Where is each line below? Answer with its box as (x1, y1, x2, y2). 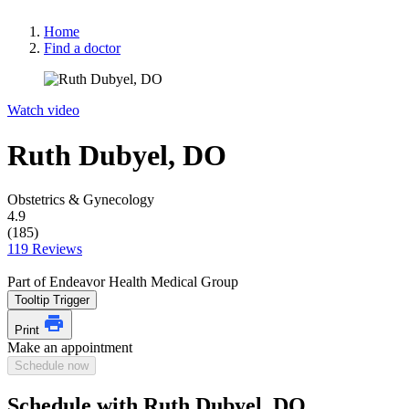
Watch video (7, 102, 79, 119)
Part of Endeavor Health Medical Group (7, 274, 238, 289)
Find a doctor (44, 40, 121, 57)
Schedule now (15, 359, 89, 372)
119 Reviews (7, 241, 82, 257)
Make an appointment (7, 340, 132, 355)
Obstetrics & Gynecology (7, 192, 154, 207)
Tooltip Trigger (15, 293, 89, 307)
